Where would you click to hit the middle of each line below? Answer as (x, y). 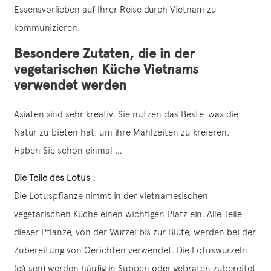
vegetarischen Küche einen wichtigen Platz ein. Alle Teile (128, 214)
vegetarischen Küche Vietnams (106, 70)
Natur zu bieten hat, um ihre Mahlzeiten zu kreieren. (122, 132)
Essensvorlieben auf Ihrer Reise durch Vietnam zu (115, 10)
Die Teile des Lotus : (54, 178)
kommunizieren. (47, 28)
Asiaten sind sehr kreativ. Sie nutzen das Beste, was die (126, 114)
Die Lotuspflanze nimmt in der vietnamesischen (111, 196)
